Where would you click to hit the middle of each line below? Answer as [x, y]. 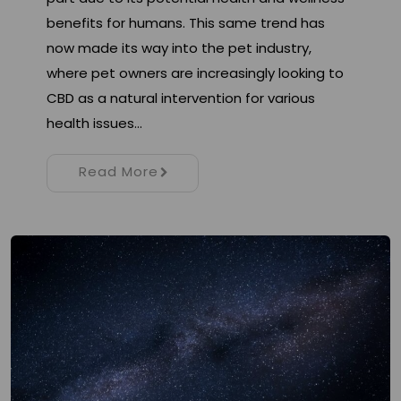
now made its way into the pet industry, [179, 47]
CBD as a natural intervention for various [181, 98]
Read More [118, 171]
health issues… [94, 123]
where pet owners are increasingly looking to [195, 73]
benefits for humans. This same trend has [186, 22]
